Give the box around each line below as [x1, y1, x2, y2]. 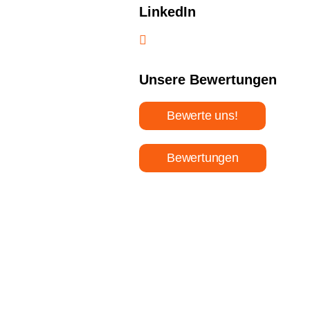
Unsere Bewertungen [138, 71, 277, 87]
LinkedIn [138, 3, 196, 19]
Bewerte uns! [166, 108, 238, 122]
